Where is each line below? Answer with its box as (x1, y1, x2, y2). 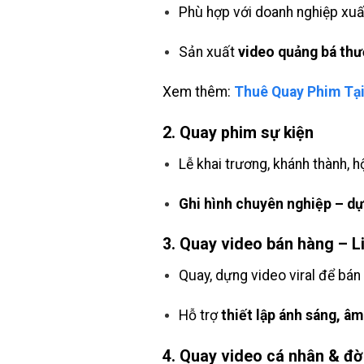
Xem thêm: (162, 83, 234, 100)
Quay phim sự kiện (179, 123, 314, 142)
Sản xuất (179, 44, 239, 61)
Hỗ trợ (179, 307, 222, 324)
